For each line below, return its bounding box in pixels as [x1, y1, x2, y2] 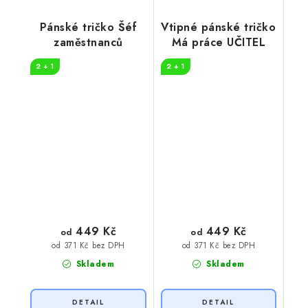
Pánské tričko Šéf [39, 19, 137, 36]
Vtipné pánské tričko [161, 19, 276, 36]
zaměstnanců [54, 34, 123, 51]
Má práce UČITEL [171, 34, 265, 51]
